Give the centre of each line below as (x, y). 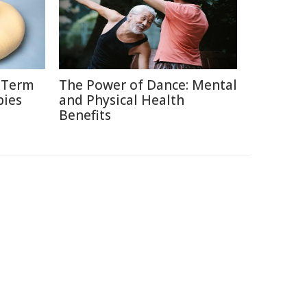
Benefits (85, 115)
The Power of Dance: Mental (148, 85)
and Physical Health (122, 100)
